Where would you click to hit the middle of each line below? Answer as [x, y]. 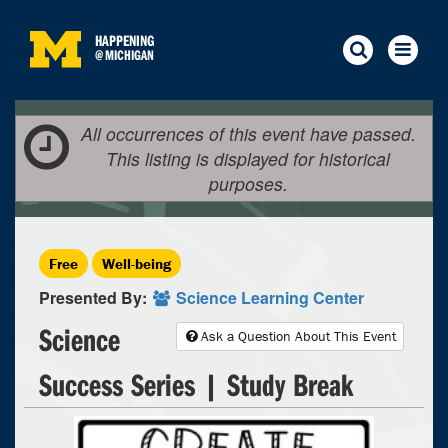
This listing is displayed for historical [248, 158]
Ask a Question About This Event [298, 336]
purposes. [248, 183]
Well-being [136, 263]
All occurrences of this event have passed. [248, 133]
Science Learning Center [269, 297]
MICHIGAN [129, 55]
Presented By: [95, 297]
